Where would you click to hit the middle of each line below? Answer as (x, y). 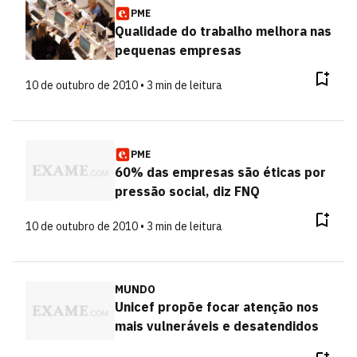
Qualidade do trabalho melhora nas (223, 31)
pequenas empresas (178, 50)
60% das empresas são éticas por (220, 172)
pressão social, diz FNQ (187, 191)
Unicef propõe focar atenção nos (216, 307)
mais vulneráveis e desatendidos (216, 326)
